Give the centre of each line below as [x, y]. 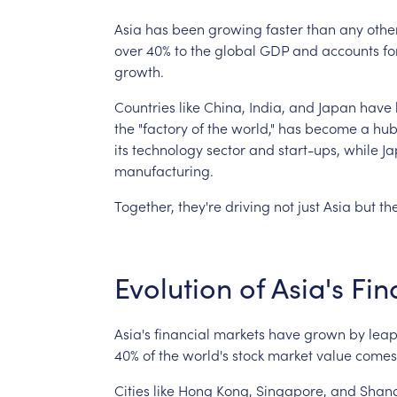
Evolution [173, 287]
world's [205, 354]
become [331, 127]
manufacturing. [163, 170]
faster [284, 28]
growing [235, 28]
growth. [139, 70]
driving [247, 205]
